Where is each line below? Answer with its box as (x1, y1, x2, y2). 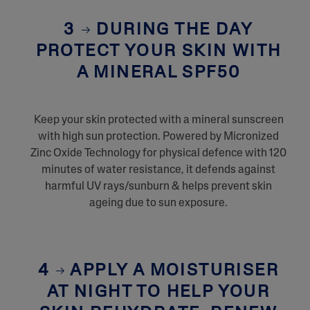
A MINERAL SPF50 (76, 64, 241, 82)
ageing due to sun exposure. (89, 197, 228, 209)
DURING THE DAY (91, 21, 253, 39)
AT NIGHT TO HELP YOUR (46, 284, 271, 301)
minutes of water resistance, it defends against (42, 164, 275, 176)
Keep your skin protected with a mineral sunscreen (33, 114, 284, 126)
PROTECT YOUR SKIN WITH (35, 43, 282, 60)
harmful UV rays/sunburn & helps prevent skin (45, 181, 272, 192)
